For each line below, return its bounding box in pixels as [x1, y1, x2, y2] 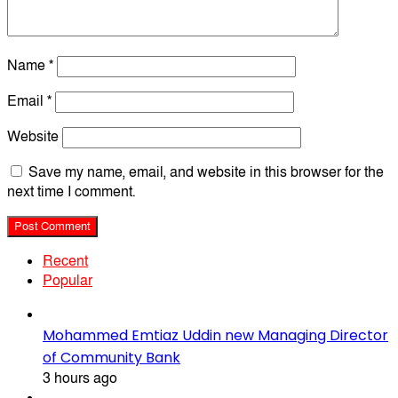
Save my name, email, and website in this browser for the [28, 163, 384, 183]
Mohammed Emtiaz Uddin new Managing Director [43, 325, 388, 346]
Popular [43, 271, 92, 291]
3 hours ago [43, 369, 117, 389]
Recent [43, 251, 88, 272]
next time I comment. [7, 182, 135, 203]
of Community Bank [43, 347, 180, 369]
